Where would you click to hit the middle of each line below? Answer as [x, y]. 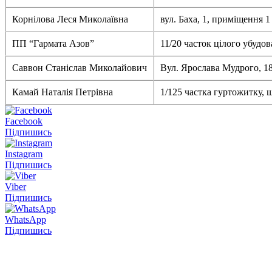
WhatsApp [25, 219]
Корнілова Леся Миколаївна [70, 19]
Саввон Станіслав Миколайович [80, 67]
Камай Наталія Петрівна [63, 92]
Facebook [24, 121]
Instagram [24, 154]
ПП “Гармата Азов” [53, 43]
